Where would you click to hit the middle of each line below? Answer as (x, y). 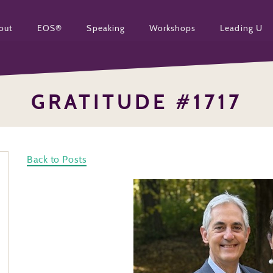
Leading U (241, 28)
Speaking (106, 28)
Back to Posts (57, 159)
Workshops (172, 28)
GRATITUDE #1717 (136, 102)
